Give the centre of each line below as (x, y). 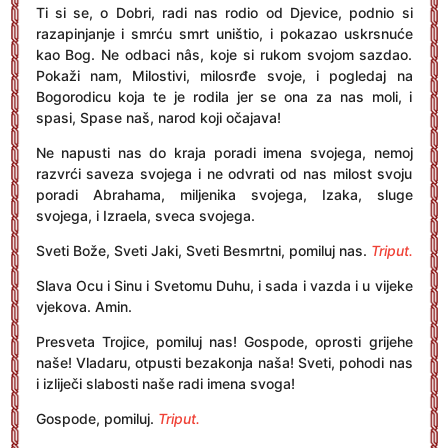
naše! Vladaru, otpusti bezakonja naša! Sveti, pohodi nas (224, 362)
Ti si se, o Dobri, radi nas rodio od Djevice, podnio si (224, 12)
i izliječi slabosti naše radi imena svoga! (165, 383)
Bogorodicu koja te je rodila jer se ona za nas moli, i (224, 96)
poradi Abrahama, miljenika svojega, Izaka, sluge (224, 194)
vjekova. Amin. (83, 306)
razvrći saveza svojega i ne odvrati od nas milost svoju (224, 173)
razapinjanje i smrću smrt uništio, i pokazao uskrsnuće (224, 33)
